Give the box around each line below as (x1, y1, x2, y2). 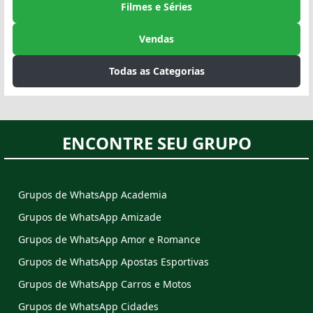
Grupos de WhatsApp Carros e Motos (18, 277, 191, 291)
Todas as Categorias (108, 64, 205, 78)
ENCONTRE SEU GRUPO (61, 131, 252, 154)
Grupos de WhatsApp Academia (18, 187, 167, 201)
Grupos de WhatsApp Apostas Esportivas (18, 254, 209, 268)
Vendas (139, 31, 174, 45)
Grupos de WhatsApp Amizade (18, 210, 161, 224)
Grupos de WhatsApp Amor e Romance (18, 232, 201, 246)
